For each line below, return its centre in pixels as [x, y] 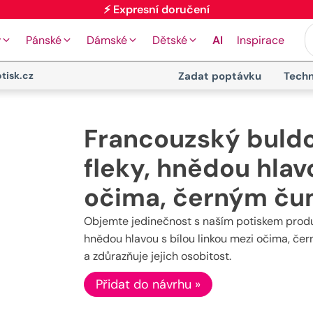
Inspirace [261, 40]
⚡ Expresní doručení [156, 27]
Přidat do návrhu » [148, 284]
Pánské [44, 40]
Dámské [107, 40]
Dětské [170, 40]
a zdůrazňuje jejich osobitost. [157, 256]
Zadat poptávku [219, 76]
